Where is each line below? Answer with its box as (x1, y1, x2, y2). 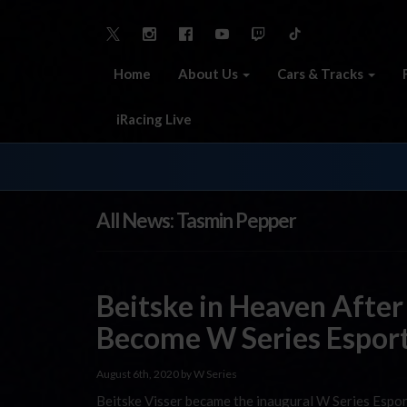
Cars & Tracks (277, 65, 366, 82)
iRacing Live (114, 110, 192, 127)
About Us (178, 65, 241, 82)
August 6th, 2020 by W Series (96, 366, 237, 381)
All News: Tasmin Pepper (96, 208, 296, 233)
